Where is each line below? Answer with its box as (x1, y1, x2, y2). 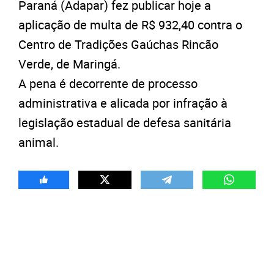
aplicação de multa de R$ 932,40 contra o (18, 16, 242, 33)
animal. (18, 133, 59, 150)
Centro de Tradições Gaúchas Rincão (18, 35, 218, 53)
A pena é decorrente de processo (18, 75, 198, 92)
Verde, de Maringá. (18, 55, 120, 72)
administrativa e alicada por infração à (18, 94, 228, 111)
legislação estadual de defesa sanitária (18, 114, 231, 131)
